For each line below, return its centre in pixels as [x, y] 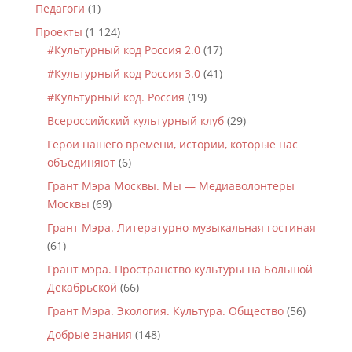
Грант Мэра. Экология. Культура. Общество [165, 311]
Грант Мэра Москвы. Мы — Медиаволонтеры [170, 186]
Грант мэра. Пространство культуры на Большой [180, 269]
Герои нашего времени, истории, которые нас [172, 144]
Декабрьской [82, 287]
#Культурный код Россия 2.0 [123, 50]
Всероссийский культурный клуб [135, 121]
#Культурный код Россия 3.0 [123, 73]
